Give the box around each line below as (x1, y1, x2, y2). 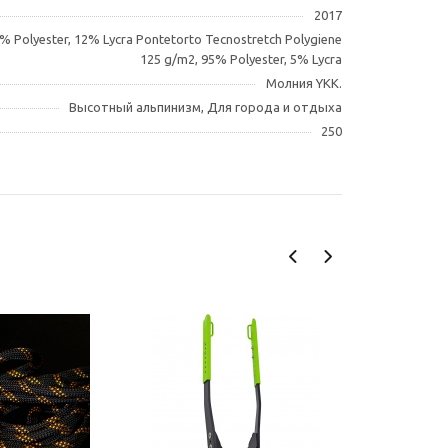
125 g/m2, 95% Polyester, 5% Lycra (140, 52, 342, 66)
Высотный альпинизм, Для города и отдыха (69, 100, 342, 114)
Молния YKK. (266, 76, 342, 90)
